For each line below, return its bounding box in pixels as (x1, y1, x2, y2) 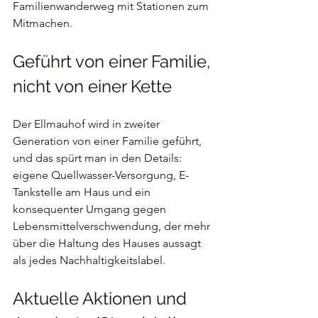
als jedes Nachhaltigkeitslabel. (13, 253, 165, 267)
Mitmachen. (13, 16, 72, 30)
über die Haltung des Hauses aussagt (13, 236, 204, 250)
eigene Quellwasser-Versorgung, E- (13, 168, 189, 182)
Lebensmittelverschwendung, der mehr (13, 219, 213, 233)
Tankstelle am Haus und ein (13, 185, 153, 199)
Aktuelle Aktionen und (13, 288, 191, 309)
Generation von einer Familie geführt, (13, 134, 204, 148)
